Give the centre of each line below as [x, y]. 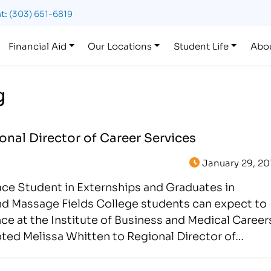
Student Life [201, 45]
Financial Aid [37, 45]
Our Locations [120, 45]
